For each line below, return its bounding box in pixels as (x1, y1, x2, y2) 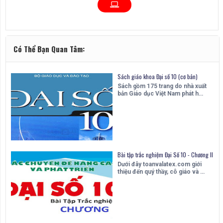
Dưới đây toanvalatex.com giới (117, 160, 202, 168)
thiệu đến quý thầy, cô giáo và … (117, 168, 205, 175)
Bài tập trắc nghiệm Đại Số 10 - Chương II (117, 150, 213, 159)
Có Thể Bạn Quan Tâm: (13, 43, 85, 54)
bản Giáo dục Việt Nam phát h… (117, 90, 203, 97)
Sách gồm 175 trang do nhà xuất (117, 82, 207, 90)
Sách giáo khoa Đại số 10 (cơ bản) (117, 72, 198, 81)
